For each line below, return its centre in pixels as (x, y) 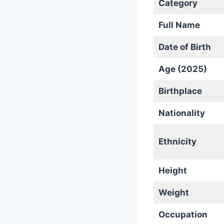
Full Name (179, 25)
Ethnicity (177, 141)
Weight (173, 192)
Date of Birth (184, 47)
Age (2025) (182, 69)
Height (172, 170)
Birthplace (180, 91)
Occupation (183, 214)
